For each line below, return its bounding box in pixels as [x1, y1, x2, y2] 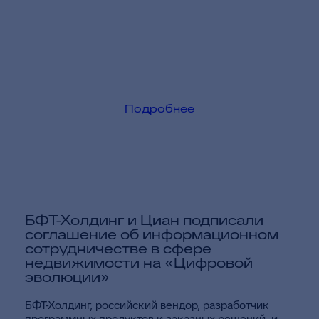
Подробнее [125, 101, 194, 116]
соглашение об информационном [25, 225, 278, 244]
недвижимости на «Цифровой [25, 253, 253, 272]
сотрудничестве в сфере [25, 239, 211, 258]
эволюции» [25, 268, 110, 286]
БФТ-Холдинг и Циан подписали [25, 211, 263, 229]
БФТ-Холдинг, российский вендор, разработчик [25, 298, 269, 313]
